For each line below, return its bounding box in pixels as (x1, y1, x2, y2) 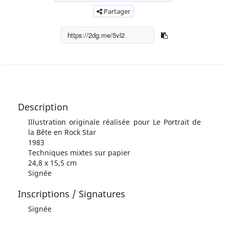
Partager (102, 7, 130, 16)
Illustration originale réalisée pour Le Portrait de (28, 117, 201, 127)
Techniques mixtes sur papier (28, 148, 130, 158)
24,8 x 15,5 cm (28, 158, 77, 168)
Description (18, 101, 68, 113)
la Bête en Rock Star (28, 127, 96, 138)
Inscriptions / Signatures (18, 188, 125, 200)
